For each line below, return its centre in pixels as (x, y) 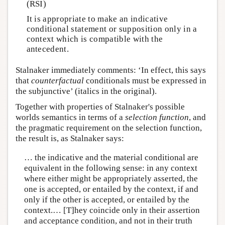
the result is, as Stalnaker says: (70, 139)
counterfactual (58, 81)
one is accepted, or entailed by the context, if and (111, 189)
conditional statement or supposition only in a (112, 29)
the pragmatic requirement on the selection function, (109, 128)
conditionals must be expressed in (145, 81)
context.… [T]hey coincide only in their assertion (112, 210)
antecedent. (48, 49)
